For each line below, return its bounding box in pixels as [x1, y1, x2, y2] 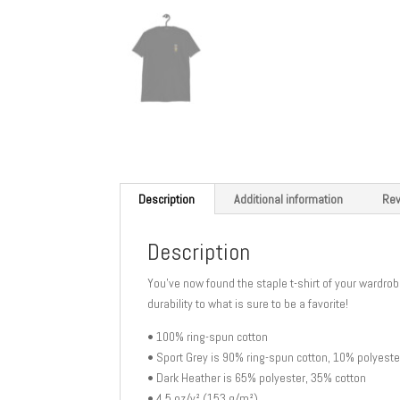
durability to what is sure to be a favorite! [147, 295, 349, 312]
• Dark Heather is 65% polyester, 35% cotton [147, 369, 367, 386]
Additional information [234, 190, 344, 207]
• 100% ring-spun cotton [147, 328, 269, 345]
